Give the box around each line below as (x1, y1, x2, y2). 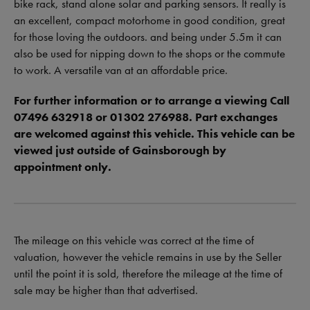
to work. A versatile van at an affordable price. (14, 62, 228, 78)
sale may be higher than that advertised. (14, 282, 198, 298)
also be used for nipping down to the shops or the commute (14, 46, 285, 62)
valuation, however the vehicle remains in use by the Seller (14, 249, 282, 265)
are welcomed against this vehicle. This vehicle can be (14, 126, 295, 142)
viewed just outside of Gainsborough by (14, 143, 226, 158)
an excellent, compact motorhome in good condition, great (14, 12, 285, 28)
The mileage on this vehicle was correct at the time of (14, 232, 254, 248)
